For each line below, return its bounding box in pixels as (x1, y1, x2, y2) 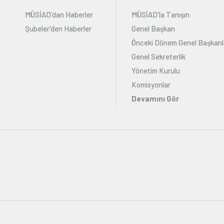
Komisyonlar (131, 80, 170, 89)
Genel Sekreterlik (131, 52, 185, 61)
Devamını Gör (131, 94, 179, 103)
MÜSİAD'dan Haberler (25, 10, 93, 19)
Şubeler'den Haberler (25, 24, 91, 33)
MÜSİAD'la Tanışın (131, 10, 189, 19)
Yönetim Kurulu (131, 66, 180, 75)
